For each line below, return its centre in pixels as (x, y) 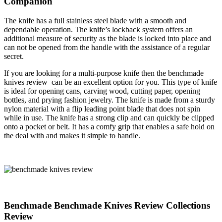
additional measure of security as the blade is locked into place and (108, 38)
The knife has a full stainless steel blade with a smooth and (95, 20)
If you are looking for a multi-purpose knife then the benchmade (104, 73)
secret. (14, 56)
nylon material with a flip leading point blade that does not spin (102, 109)
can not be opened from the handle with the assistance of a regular (107, 47)
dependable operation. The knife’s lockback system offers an (98, 29)
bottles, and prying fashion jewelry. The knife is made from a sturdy (110, 100)
